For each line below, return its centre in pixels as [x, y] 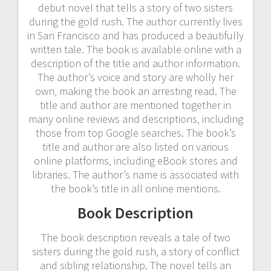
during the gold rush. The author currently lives [135, 21]
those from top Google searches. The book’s [135, 132]
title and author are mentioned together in [135, 105]
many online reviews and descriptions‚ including [135, 119]
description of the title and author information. [135, 63]
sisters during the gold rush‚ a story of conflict [135, 251]
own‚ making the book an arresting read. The [135, 91]
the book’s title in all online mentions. [135, 188]
